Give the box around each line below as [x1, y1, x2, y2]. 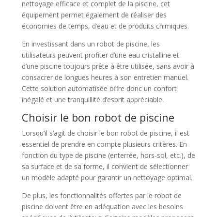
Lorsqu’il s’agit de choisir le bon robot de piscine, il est [21, 128, 189, 138]
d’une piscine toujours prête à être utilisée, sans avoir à [21, 61, 194, 71]
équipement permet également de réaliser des [21, 10, 167, 19]
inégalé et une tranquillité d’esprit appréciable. [21, 94, 164, 104]
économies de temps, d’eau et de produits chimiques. [21, 21, 189, 31]
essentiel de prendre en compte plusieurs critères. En [21, 139, 187, 149]
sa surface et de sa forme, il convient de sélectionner [21, 161, 188, 171]
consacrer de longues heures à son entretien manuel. [21, 72, 188, 82]
